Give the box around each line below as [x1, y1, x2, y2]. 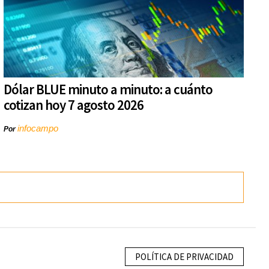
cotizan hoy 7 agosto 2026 [4, 96, 144, 114]
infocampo [17, 123, 58, 134]
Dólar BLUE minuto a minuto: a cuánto [4, 80, 213, 98]
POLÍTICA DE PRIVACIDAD [135, 250, 234, 262]
